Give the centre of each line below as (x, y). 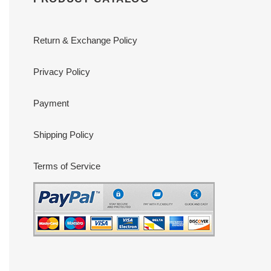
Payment (51, 103)
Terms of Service (67, 166)
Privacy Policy (62, 71)
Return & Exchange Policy (85, 40)
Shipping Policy (64, 134)
